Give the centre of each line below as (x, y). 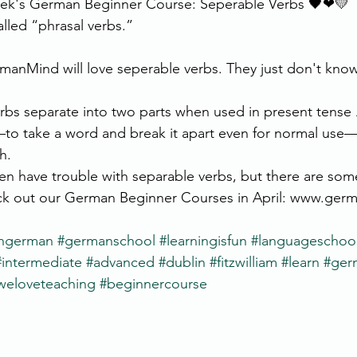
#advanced (120, 262)
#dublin (182, 262)
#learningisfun (203, 241)
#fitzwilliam (243, 262)
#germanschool (106, 241)
